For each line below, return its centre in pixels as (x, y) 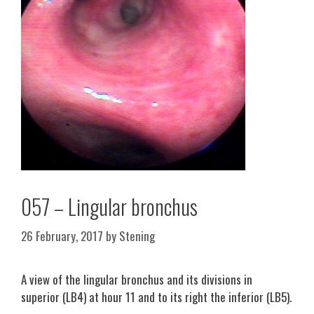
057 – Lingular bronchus (109, 207)
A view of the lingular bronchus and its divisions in (137, 279)
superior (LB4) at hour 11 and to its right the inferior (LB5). (156, 296)
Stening (137, 235)
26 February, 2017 (62, 235)
